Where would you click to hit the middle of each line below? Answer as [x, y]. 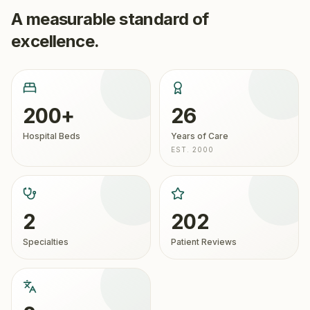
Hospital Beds [52, 136]
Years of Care [200, 136]
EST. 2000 [192, 149]
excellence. [55, 41]
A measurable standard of [110, 19]
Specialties [46, 242]
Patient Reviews [204, 242]
